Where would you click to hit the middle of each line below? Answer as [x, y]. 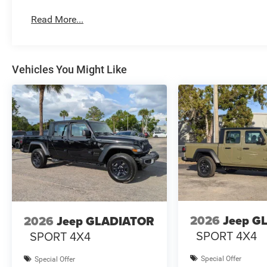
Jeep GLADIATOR [105, 221]
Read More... [58, 20]
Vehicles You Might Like [69, 70]
